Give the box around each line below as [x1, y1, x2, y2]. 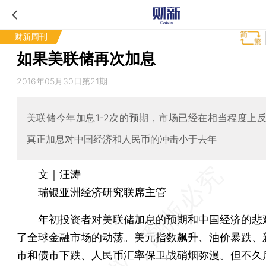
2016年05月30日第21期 [17, 76, 107, 86]
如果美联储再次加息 [17, 49, 156, 68]
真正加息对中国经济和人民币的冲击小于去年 [26, 132, 217, 145]
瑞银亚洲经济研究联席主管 [17, 185, 166, 198]
